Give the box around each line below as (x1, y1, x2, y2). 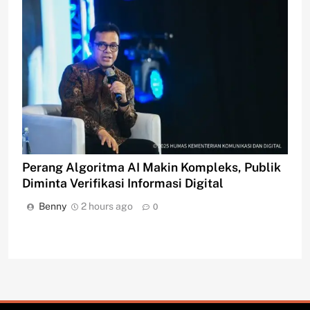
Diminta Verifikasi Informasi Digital (22, 175, 224, 190)
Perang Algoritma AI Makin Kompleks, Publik (22, 159, 281, 174)
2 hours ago (81, 200, 133, 212)
